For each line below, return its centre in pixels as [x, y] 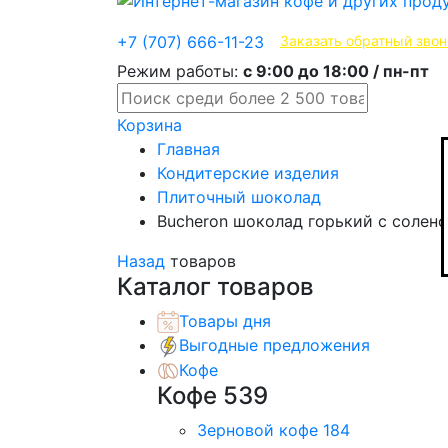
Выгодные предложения [274, 345]
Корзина [149, 124]
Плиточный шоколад [239, 196]
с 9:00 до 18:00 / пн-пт [336, 70]
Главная [188, 148]
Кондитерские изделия [248, 172]
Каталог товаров [215, 286]
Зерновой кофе [260, 430]
